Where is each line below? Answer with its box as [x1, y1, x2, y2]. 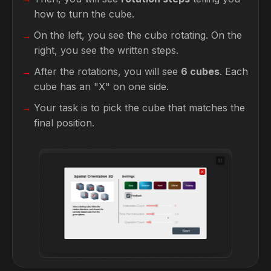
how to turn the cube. [34, 7, 134, 20]
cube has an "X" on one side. [34, 80, 169, 93]
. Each [220, 65, 248, 77]
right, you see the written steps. [34, 44, 178, 56]
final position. [34, 116, 94, 129]
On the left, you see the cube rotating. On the [34, 28, 242, 41]
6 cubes [181, 65, 220, 77]
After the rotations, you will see [34, 65, 181, 77]
